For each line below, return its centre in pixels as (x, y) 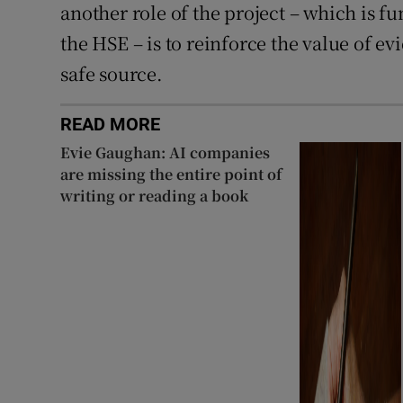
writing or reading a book (155, 195)
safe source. (112, 73)
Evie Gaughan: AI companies (166, 152)
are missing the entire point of (171, 174)
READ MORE (111, 124)
